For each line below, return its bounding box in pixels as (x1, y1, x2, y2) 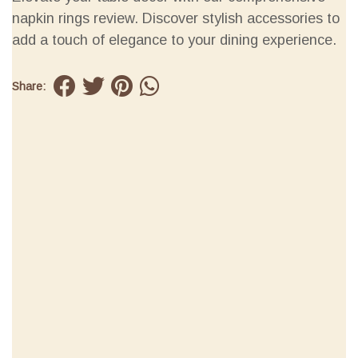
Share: (12, 80, 46, 93)
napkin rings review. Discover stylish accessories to (12, 10, 340, 26)
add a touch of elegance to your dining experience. (12, 32, 336, 48)
